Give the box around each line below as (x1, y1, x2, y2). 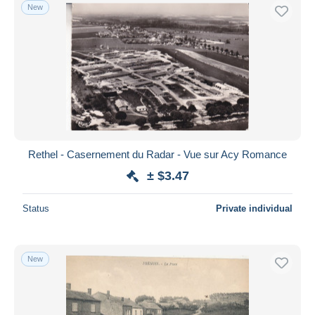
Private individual (216, 202, 292, 214)
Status (22, 202, 49, 214)
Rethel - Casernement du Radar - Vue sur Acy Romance (28, 148, 287, 160)
